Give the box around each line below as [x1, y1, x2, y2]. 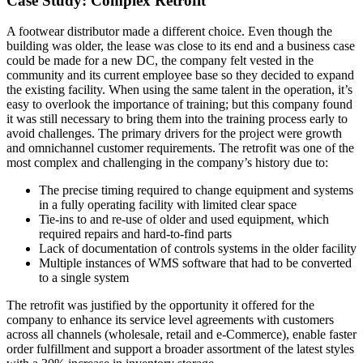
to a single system [39, 271, 129, 285]
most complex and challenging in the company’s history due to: [6, 156, 328, 170]
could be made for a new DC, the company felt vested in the [6, 53, 314, 68]
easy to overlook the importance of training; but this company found [6, 97, 352, 112]
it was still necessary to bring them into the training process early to [6, 112, 348, 126]
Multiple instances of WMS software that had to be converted [39, 256, 352, 271]
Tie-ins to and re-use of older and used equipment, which [39, 212, 329, 227]
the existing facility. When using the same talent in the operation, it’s [6, 83, 352, 97]
